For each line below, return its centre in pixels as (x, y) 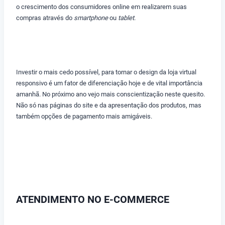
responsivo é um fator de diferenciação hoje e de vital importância (109, 83)
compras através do (45, 18)
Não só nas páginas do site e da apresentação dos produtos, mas (109, 105)
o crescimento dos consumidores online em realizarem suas (101, 7)
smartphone (91, 18)
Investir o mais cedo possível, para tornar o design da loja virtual (106, 72)
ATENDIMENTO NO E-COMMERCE (93, 200)
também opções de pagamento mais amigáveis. (84, 117)
